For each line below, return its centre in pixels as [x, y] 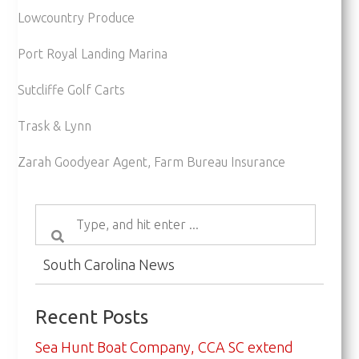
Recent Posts [92, 317]
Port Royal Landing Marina [93, 53]
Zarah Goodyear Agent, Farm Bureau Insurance [152, 161]
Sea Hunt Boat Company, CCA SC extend [164, 347]
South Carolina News [109, 264]
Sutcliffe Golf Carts [72, 89]
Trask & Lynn [55, 125]
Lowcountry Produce [77, 17]
